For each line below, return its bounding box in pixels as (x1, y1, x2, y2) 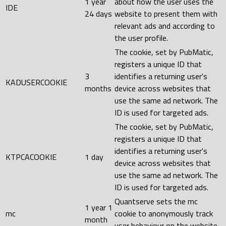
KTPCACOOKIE (6, 150, 56, 163)
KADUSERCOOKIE (6, 76, 67, 88)
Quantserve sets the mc (115, 195, 198, 207)
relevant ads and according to (115, 19, 215, 32)
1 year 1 (85, 201, 112, 213)
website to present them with (115, 7, 217, 20)
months (85, 82, 111, 94)
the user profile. (115, 31, 168, 44)
